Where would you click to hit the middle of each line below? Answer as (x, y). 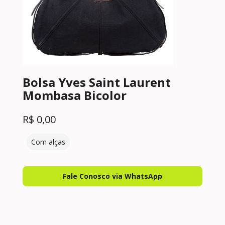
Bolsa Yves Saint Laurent (97, 82)
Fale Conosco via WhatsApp (113, 176)
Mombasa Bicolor (75, 95)
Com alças (48, 142)
